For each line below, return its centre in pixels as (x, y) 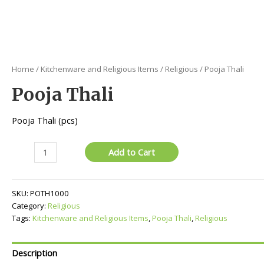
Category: (30, 205)
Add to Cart (132, 152)
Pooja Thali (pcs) (45, 120)
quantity (27, 175)
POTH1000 (49, 193)
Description (34, 253)
